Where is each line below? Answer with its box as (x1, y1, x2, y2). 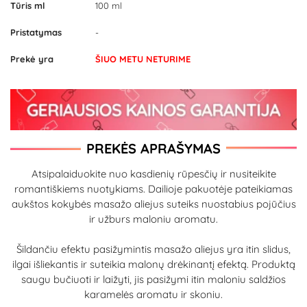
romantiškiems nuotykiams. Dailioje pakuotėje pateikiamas (14, 182, 293, 195)
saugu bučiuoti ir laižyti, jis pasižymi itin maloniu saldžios (21, 273, 286, 286)
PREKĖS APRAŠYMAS (86, 139, 221, 157)
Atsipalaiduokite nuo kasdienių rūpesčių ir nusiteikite (31, 167, 276, 180)
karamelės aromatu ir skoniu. (84, 288, 223, 301)
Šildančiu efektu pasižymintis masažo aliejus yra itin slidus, (16, 243, 291, 256)
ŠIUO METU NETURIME (95, 53, 191, 65)
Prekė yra (10, 53, 53, 65)
